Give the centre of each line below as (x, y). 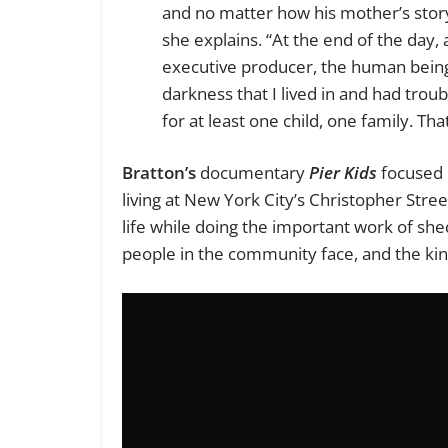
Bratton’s (159, 173)
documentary (252, 173)
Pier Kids (345, 173)
